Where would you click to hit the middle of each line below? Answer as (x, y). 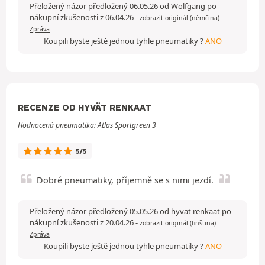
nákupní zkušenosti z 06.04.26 (83, 17)
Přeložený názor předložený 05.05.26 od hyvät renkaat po (130, 211)
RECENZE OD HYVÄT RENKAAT (85, 107)
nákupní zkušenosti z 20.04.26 (83, 222)
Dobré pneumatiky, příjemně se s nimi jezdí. (125, 180)
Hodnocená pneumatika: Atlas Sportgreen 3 (87, 125)
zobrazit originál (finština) (178, 223)
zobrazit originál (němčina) (180, 17)
